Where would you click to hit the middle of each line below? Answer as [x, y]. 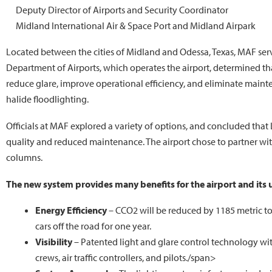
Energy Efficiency [71, 210]
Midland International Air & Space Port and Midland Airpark [136, 25]
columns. [24, 157]
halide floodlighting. [47, 99]
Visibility [54, 242]
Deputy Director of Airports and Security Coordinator [122, 9]
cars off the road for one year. [93, 226]
